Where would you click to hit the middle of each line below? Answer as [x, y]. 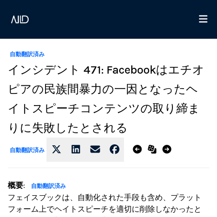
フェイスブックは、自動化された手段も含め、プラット [105, 197]
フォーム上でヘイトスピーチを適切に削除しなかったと [105, 209]
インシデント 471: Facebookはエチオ [106, 70]
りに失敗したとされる [68, 128]
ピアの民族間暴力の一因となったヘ [103, 89]
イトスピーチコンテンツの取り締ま [104, 108]
